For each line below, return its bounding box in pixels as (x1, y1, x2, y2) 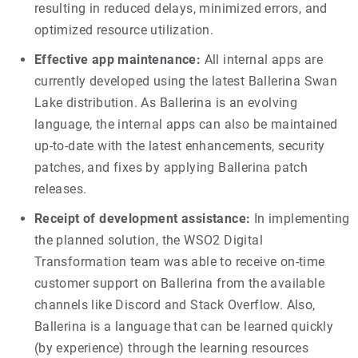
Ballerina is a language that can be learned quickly (34, 318, 334, 334)
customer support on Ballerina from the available (34, 275, 325, 291)
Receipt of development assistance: (34, 210, 251, 226)
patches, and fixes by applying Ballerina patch (34, 159, 308, 175)
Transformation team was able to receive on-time (34, 253, 325, 269)
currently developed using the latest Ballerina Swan (34, 73, 338, 89)
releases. (34, 181, 87, 197)
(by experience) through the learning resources (34, 340, 309, 356)
